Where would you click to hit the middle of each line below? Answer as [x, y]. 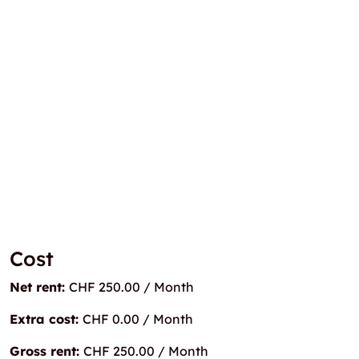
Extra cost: [46, 319]
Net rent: [39, 287]
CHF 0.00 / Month [138, 319]
